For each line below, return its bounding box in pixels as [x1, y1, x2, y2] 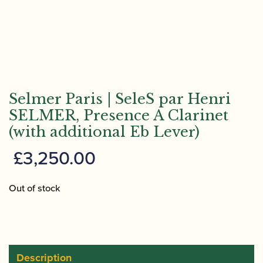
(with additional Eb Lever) [9, 123, 200, 140]
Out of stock [9, 181, 60, 195]
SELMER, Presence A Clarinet [9, 107, 228, 124]
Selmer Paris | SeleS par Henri [9, 90, 231, 107]
